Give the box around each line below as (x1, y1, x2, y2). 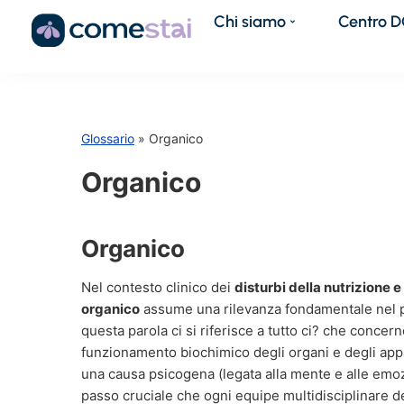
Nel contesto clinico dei (81, 279, 234, 296)
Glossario (81, 131, 134, 146)
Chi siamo (214, 11, 287, 32)
